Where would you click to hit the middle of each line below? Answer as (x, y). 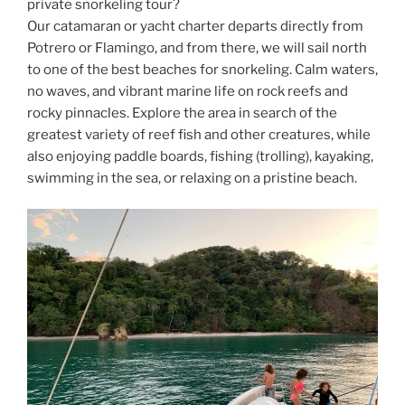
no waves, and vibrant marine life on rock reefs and (188, 91)
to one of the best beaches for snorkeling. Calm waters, (202, 69)
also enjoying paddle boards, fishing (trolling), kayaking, (200, 156)
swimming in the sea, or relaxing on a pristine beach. (192, 178)
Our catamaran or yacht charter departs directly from (195, 26)
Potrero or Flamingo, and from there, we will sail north (197, 47)
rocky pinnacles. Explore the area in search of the (182, 113)
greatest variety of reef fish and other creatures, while (199, 134)
